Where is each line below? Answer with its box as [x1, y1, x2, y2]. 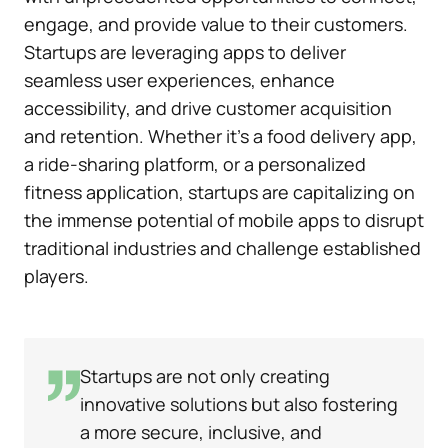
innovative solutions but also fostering [80, 391, 398, 416]
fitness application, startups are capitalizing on [24, 179, 415, 204]
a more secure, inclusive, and [80, 419, 322, 444]
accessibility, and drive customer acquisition [24, 95, 392, 120]
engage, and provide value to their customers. [24, 11, 408, 36]
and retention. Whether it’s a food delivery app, [24, 123, 417, 148]
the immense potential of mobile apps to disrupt [24, 207, 424, 232]
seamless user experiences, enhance [24, 67, 335, 92]
